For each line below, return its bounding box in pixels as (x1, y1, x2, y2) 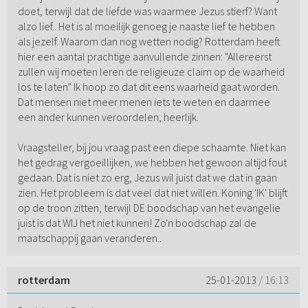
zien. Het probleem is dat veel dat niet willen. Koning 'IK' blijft (17, 186, 288, 200)
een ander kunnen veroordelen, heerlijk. (17, 110, 199, 124)
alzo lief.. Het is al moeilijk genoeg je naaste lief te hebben (17, 19, 275, 34)
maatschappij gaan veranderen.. (17, 231, 162, 245)
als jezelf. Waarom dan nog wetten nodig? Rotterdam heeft (17, 34, 280, 49)
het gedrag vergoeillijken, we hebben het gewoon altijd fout (17, 155, 287, 170)
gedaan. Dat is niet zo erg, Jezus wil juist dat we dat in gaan (17, 170, 277, 185)
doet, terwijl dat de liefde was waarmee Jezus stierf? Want (17, 4, 277, 19)
